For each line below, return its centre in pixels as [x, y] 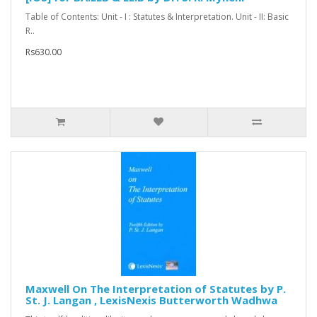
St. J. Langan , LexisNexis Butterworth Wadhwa [151, 300]
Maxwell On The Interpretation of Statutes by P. [156, 289]
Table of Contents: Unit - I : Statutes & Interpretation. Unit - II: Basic [157, 17]
